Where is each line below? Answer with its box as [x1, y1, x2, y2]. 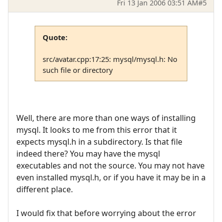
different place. [16, 184, 73, 195]
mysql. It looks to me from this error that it [16, 124, 177, 136]
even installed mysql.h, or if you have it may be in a [16, 172, 206, 183]
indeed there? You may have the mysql [16, 148, 160, 160]
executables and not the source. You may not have [16, 160, 205, 171]
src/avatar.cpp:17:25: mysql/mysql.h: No [42, 54, 177, 64]
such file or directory [42, 64, 113, 75]
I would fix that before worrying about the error [16, 208, 196, 219]
